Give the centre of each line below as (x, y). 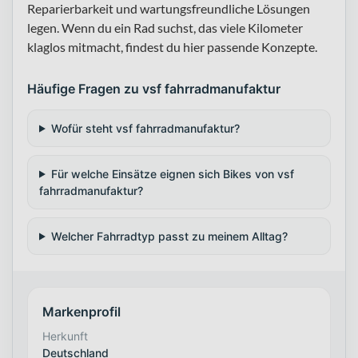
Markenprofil (82, 311)
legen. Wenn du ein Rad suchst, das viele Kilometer (165, 27)
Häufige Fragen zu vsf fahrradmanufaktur (154, 88)
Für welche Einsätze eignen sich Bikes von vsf (172, 173)
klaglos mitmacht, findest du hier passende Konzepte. (172, 46)
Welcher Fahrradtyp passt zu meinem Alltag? (169, 236)
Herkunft (65, 336)
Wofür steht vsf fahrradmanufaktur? (145, 128)
